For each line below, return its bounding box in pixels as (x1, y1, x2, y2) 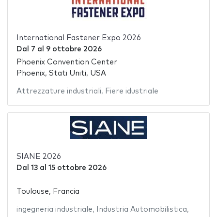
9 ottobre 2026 (46, 46, 102, 53)
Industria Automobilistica (96, 206, 187, 214)
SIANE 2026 (16, 153, 61, 160)
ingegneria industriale (16, 206, 93, 214)
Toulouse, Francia (16, 188, 79, 196)
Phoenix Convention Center (16, 58, 117, 66)
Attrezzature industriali (16, 87, 101, 95)
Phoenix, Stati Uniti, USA (16, 69, 106, 77)
